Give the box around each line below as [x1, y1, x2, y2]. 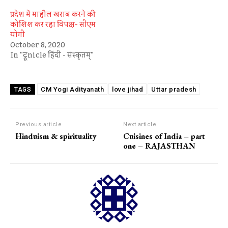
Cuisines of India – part [123, 130, 206, 141]
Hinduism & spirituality [15, 130, 97, 141]
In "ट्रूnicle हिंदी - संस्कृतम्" [10, 48, 94, 63]
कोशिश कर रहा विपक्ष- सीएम [10, 17, 96, 32]
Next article [123, 121, 157, 128]
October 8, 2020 [10, 38, 65, 52]
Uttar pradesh [151, 85, 196, 93]
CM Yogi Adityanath [41, 85, 104, 93]
